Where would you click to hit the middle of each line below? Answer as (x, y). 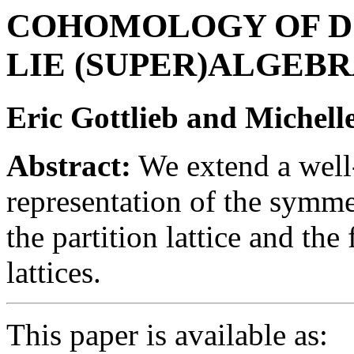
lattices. (54, 272)
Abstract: (69, 165)
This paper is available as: (167, 334)
